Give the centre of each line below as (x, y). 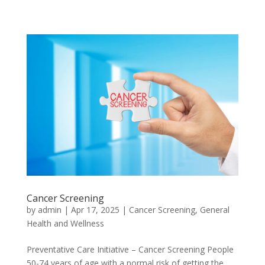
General (214, 209)
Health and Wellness (65, 223)
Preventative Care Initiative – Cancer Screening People (130, 249)
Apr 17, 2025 (95, 209)
